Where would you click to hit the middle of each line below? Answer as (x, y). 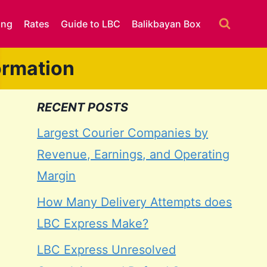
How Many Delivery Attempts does (135, 202)
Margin (57, 176)
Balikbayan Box (167, 24)
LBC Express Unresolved (107, 249)
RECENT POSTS (83, 107)
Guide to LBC (91, 24)
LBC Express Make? (93, 223)
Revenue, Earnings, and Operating (133, 154)
